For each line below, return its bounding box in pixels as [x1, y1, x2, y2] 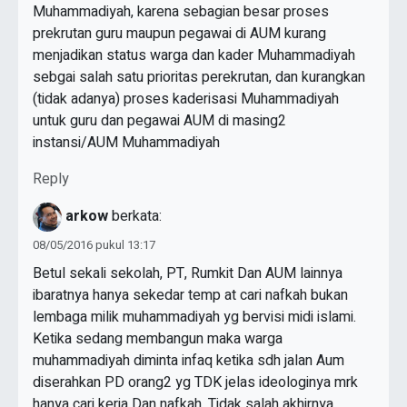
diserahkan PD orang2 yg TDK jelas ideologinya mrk [33, 372, 358, 394]
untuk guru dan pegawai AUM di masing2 [33, 110, 286, 133]
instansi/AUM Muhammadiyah [33, 132, 220, 154]
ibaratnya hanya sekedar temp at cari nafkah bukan [33, 284, 348, 307]
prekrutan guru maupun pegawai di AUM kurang [33, 23, 326, 45]
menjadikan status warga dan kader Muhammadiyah [33, 45, 355, 67]
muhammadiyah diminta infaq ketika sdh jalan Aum [33, 350, 344, 372]
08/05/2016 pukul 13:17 [33, 236, 155, 254]
